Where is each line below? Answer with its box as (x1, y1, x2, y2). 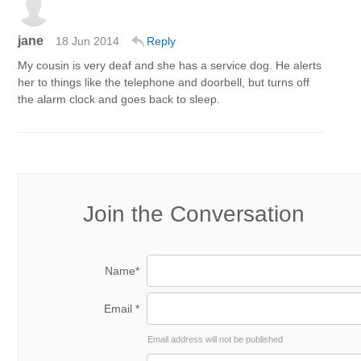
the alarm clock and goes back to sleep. (18, 93, 220, 106)
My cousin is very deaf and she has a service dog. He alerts (18, 59, 322, 72)
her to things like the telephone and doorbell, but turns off (18, 76, 309, 89)
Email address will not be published (147, 334, 283, 344)
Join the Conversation (83, 201, 305, 226)
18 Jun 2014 (56, 35, 119, 48)
